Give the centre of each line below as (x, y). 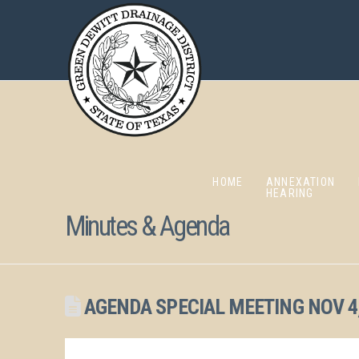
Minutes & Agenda (147, 226)
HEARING (290, 193)
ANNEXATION (301, 182)
